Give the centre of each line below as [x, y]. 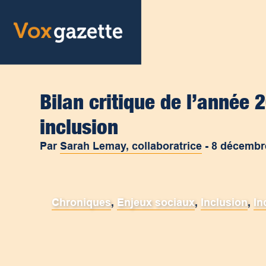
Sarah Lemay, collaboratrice [131, 146]
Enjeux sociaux [156, 202]
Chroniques [82, 202]
